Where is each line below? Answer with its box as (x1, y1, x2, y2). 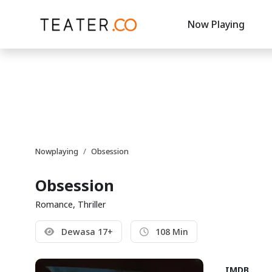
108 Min (153, 226, 188, 237)
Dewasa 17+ (59, 226, 113, 237)
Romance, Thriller (35, 199, 106, 210)
